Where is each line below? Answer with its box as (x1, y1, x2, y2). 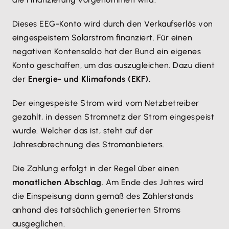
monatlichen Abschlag (12, 177, 102, 187)
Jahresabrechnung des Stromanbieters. (12, 140, 165, 149)
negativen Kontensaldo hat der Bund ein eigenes (12, 47, 201, 56)
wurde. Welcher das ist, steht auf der (12, 126, 153, 135)
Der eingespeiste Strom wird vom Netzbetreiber (12, 98, 199, 108)
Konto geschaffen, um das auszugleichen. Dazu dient (12, 60, 215, 70)
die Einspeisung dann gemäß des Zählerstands (12, 191, 194, 201)
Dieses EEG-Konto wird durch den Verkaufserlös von (12, 19, 213, 29)
